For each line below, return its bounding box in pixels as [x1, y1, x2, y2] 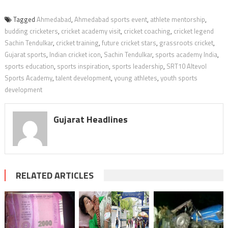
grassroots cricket [159, 38, 213, 48]
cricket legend [173, 26, 214, 37]
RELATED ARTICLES [15, 168, 94, 183]
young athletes [113, 73, 157, 83]
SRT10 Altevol [166, 61, 207, 72]
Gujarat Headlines [53, 112, 128, 127]
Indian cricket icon [49, 49, 101, 60]
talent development [55, 73, 111, 83]
